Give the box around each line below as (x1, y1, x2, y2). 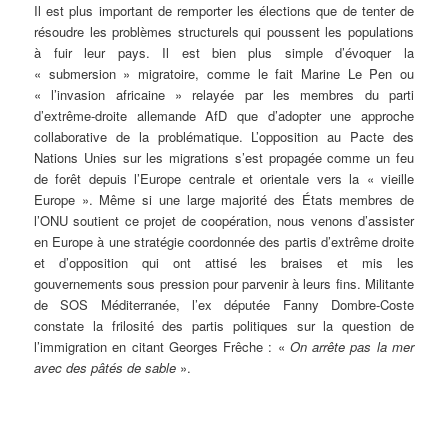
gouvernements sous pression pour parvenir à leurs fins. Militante (34, 274, 414, 294)
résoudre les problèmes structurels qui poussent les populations (34, 22, 414, 42)
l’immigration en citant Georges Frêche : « (34, 337, 290, 357)
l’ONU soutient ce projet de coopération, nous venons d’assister (34, 211, 414, 231)
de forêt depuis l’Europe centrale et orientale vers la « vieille (34, 169, 414, 189)
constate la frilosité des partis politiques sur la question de (34, 316, 414, 336)
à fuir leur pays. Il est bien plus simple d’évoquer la (34, 43, 414, 63)
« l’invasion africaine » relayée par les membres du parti (34, 85, 414, 105)
